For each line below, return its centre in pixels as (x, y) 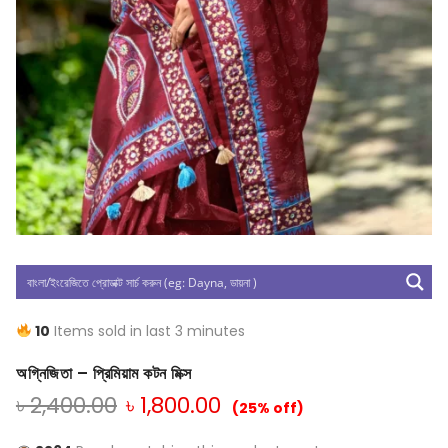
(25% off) (268, 407)
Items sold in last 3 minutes (147, 330)
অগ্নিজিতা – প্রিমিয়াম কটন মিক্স (104, 373)
